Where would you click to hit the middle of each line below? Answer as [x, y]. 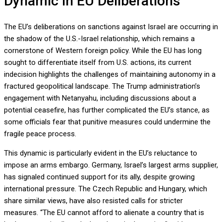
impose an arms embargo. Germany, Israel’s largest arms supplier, [111, 165]
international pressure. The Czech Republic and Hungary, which [106, 189]
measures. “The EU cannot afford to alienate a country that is [104, 212]
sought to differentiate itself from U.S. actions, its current [98, 62]
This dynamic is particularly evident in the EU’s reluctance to [101, 153]
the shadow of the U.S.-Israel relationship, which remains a [99, 38]
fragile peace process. [40, 134]
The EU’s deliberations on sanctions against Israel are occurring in [111, 27]
